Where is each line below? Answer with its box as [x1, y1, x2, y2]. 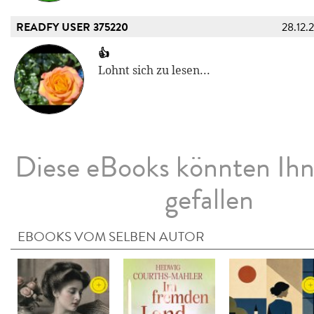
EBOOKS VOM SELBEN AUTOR [18, 226, 205, 246]
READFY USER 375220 [16, 18, 128, 36]
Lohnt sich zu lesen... [98, 62, 210, 78]
